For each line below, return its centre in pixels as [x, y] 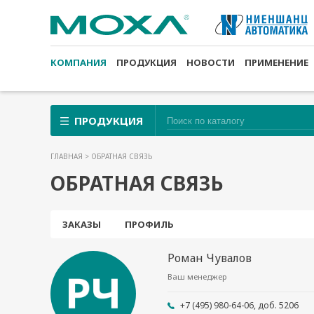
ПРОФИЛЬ [149, 224]
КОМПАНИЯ [78, 62]
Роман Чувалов [210, 258]
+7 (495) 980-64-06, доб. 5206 [239, 305]
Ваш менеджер [197, 277]
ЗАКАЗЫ [82, 224]
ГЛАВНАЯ [67, 156]
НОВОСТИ [211, 62]
